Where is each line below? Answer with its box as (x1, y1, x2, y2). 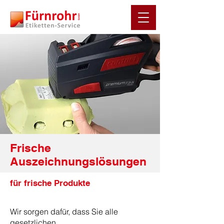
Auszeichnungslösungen (10, 154, 146, 168)
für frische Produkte (10, 178, 90, 188)
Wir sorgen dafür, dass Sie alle (10, 206, 118, 216)
